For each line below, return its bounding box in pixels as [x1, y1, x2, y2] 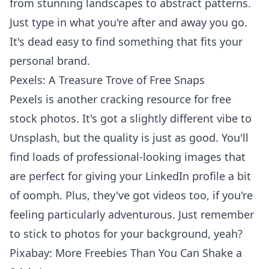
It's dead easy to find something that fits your [10, 34, 243, 49]
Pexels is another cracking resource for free [10, 92, 231, 106]
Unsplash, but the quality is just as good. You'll [10, 130, 249, 145]
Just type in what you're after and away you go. [10, 15, 247, 29]
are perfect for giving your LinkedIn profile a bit [10, 169, 251, 183]
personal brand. [10, 53, 90, 68]
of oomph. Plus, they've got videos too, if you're [10, 188, 253, 202]
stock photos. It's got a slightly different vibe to [10, 111, 252, 125]
